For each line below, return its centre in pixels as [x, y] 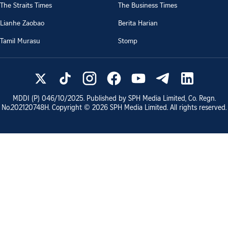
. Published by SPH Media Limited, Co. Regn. [149, 99]
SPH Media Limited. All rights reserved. [167, 108]
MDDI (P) [27, 99]
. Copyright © [70, 108]
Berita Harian [138, 22]
